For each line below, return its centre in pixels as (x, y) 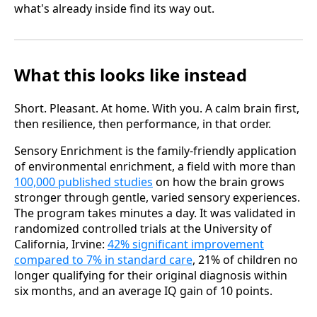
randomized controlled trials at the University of (143, 229)
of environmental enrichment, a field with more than (155, 167)
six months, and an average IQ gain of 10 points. (143, 291)
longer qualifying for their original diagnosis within (151, 276)
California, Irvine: (61, 244)
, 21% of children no (245, 260)
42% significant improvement (186, 244)
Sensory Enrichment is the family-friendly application (155, 151)
